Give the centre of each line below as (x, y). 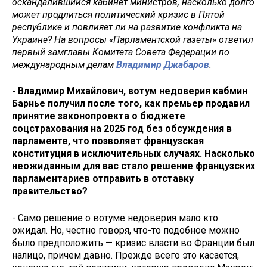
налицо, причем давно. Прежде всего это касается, (125, 256)
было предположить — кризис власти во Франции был (133, 243)
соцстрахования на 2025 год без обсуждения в (122, 129)
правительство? (50, 191)
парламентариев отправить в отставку (103, 179)
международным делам (64, 64)
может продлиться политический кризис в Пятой (118, 14)
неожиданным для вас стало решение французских (133, 166)
